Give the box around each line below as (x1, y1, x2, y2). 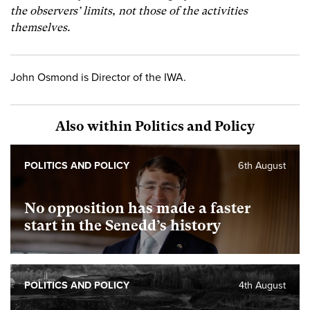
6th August (238, 160, 286, 172)
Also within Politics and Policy (55, 118, 255, 135)
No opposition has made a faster (24, 200, 250, 217)
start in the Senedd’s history (24, 217, 221, 235)
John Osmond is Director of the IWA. (10, 71, 186, 85)
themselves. (10, 20, 70, 34)
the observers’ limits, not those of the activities (10, 3, 248, 17)
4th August (239, 280, 286, 292)
